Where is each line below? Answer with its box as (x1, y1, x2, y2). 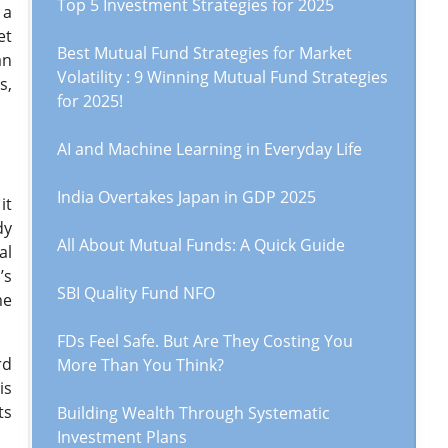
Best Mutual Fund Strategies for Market (57, 42, 352, 64)
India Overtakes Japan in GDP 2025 (57, 186, 316, 208)
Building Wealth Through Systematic (57, 402, 330, 424)
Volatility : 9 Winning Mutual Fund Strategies (57, 66, 388, 88)
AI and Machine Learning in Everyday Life (57, 138, 362, 160)
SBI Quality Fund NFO (57, 282, 215, 304)
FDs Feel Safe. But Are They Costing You (57, 330, 353, 352)
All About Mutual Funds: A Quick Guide (57, 234, 345, 256)
